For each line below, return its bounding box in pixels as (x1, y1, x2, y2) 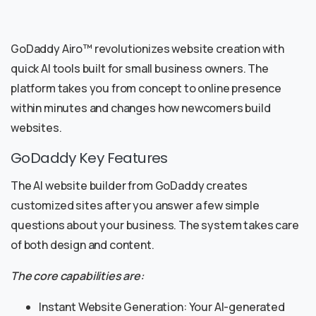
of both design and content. (11, 237, 154, 253)
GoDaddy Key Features (11, 148, 168, 169)
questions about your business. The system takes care (11, 217, 299, 233)
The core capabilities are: (11, 268, 144, 284)
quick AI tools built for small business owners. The (11, 61, 269, 77)
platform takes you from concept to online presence (11, 80, 281, 97)
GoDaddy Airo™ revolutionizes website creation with (11, 41, 284, 57)
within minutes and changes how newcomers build (11, 100, 271, 116)
